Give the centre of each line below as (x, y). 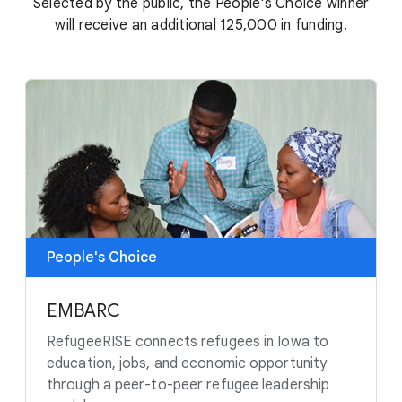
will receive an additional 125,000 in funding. (201, 25)
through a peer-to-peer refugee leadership (188, 385)
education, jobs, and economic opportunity (187, 363)
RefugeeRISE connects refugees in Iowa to (188, 341)
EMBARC (83, 310)
